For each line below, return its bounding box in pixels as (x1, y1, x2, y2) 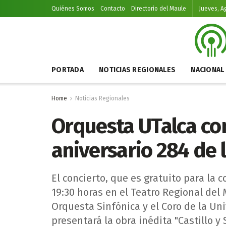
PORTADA (51, 66, 84, 74)
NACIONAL (191, 66, 224, 74)
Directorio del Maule (131, 5, 186, 12)
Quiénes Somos (51, 5, 94, 12)
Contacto (100, 5, 125, 12)
